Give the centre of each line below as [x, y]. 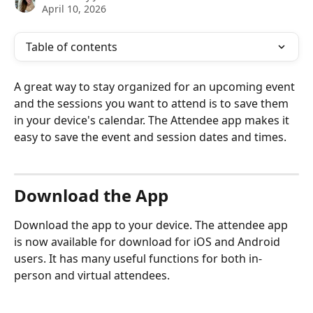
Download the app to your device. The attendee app [152, 225]
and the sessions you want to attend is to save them [153, 103]
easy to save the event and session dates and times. [150, 137]
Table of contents [72, 47]
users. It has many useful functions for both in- [138, 259]
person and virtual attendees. [92, 276]
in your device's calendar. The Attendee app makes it [153, 120]
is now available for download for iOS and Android [148, 242]
